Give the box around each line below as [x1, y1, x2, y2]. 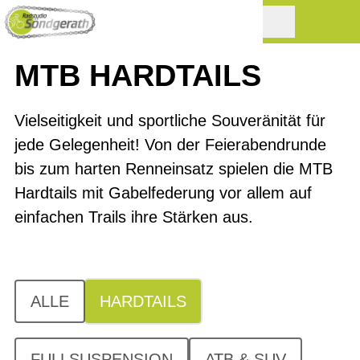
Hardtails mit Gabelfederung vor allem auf [14, 184, 312, 202]
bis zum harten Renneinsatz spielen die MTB [14, 160, 333, 178]
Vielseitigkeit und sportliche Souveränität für [14, 112, 325, 129]
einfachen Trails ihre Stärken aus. [14, 208, 253, 226]
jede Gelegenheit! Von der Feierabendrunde [14, 136, 326, 153]
